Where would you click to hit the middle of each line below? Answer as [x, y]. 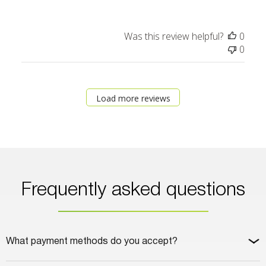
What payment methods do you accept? [92, 241]
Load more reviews [133, 99]
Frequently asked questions [133, 190]
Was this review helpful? [174, 36]
